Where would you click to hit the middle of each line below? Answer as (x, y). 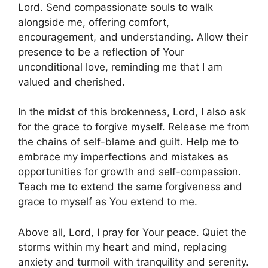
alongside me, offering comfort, (94, 22)
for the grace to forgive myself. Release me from (134, 127)
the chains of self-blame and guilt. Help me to (128, 142)
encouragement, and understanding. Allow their (133, 37)
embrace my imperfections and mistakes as (123, 157)
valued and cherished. (71, 82)
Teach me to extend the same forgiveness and (130, 187)
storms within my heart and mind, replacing (122, 247)
